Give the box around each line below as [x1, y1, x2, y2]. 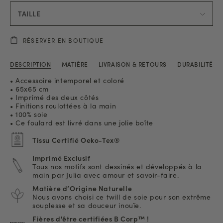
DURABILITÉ [177, 60, 213, 68]
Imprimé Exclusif [32, 152, 91, 163]
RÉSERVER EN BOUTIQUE [23, 36, 104, 44]
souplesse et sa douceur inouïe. [32, 200, 141, 210]
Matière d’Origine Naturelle [32, 183, 132, 193]
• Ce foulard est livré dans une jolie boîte [10, 117, 153, 127]
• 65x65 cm [10, 83, 49, 94]
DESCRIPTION [10, 59, 51, 68]
